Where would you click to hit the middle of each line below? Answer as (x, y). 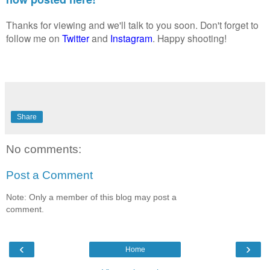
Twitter (76, 38)
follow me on (34, 38)
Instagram (131, 38)
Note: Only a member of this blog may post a (91, 197)
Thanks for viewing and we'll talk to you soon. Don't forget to (132, 24)
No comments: (44, 149)
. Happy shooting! (190, 38)
